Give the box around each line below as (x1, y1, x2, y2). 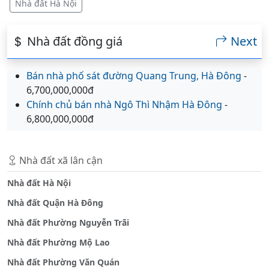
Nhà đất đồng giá (24, 33, 122, 50)
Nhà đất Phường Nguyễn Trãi (7, 217, 129, 229)
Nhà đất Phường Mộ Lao (7, 237, 110, 249)
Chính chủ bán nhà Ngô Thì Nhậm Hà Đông (26, 98, 222, 112)
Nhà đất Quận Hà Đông (7, 197, 103, 209)
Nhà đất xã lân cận (17, 154, 103, 168)
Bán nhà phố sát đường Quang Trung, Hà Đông (26, 69, 241, 83)
